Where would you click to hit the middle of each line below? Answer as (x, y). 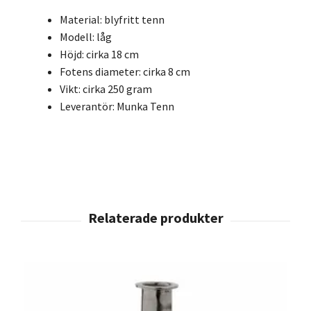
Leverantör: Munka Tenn (117, 107)
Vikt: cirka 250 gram (106, 89)
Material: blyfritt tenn (112, 20)
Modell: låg (86, 37)
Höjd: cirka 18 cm (99, 54)
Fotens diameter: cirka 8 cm (125, 72)
